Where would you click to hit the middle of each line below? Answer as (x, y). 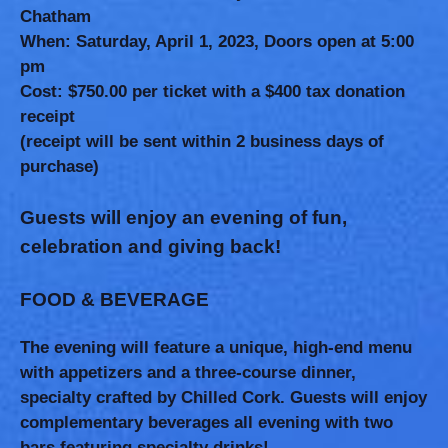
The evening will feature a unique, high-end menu (216, 347)
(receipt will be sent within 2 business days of (202, 141)
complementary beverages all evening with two (206, 422)
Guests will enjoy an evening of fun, (183, 217)
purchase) (59, 166)
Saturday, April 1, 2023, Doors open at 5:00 (242, 41)
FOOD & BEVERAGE (114, 299)
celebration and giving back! (150, 246)
